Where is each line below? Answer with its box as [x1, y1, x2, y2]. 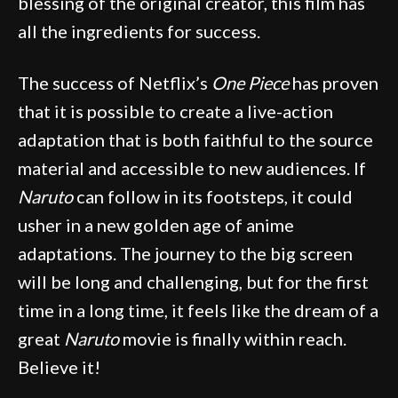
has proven [289, 71, 378, 93]
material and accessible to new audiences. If [18, 156, 366, 179]
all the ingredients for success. [18, 20, 260, 42]
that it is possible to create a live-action [18, 99, 333, 122]
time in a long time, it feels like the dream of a [18, 298, 378, 321]
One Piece [211, 71, 289, 93]
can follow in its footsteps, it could [73, 185, 353, 207]
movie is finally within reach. [119, 327, 346, 349]
